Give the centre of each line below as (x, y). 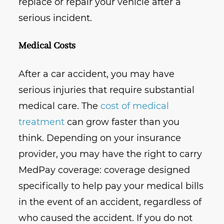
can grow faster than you (122, 122)
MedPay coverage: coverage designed (104, 170)
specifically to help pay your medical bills (111, 186)
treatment (42, 122)
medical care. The (60, 106)
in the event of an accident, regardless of (110, 202)
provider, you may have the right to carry (110, 154)
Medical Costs (47, 46)
